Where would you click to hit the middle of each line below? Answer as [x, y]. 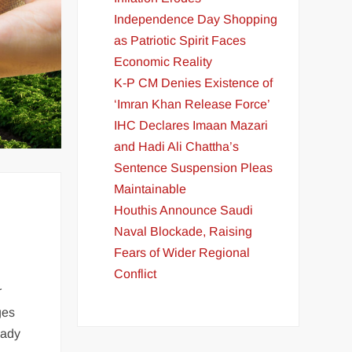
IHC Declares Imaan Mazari [191, 125]
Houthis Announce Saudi [184, 210]
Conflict [136, 273]
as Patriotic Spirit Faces [180, 40]
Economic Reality [163, 61]
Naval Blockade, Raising [183, 231]
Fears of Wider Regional [182, 252]
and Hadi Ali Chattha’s [177, 146]
